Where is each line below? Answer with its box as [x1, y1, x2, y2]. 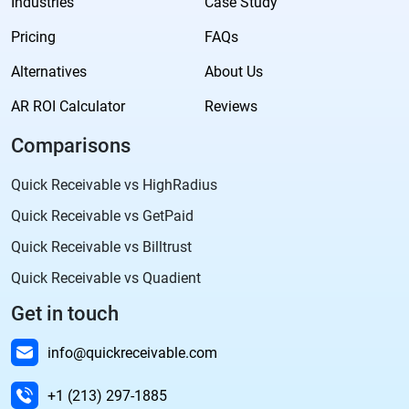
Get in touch [11, 302, 119, 326]
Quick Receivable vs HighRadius [11, 176, 217, 194]
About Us [204, 63, 263, 81]
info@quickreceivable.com [47, 344, 217, 362]
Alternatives [11, 63, 87, 81]
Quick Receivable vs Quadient [11, 269, 201, 288]
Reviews [204, 98, 257, 116]
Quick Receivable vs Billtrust [11, 238, 192, 257]
